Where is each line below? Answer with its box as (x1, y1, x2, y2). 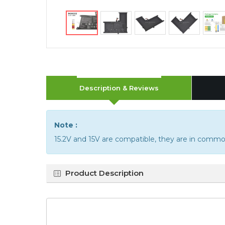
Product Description (65, 168, 144, 178)
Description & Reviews (79, 84, 159, 92)
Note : (54, 121, 77, 130)
